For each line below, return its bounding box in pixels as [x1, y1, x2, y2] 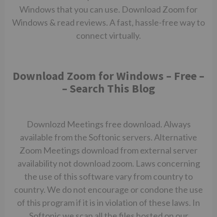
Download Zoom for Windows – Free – [13, 68, 204, 83]
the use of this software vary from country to [24, 171, 193, 182]
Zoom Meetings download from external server [19, 145, 198, 155]
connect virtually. [76, 30, 141, 41]
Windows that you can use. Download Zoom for [19, 4, 198, 15]
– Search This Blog [62, 81, 155, 96]
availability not [17, 158, 73, 169]
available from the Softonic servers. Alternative [20, 132, 197, 142]
